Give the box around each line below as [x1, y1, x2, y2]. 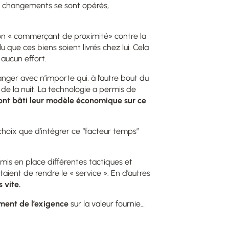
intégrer [41, 126, 72, 136]
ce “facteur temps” [72, 126, 139, 136]
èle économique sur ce [63, 95, 146, 105]
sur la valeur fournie [68, 198, 141, 209]
